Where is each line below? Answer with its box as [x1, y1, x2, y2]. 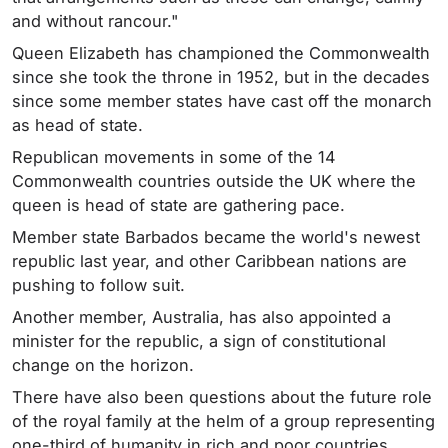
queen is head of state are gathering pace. [12, 195, 345, 215]
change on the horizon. [12, 355, 194, 375]
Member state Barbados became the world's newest [12, 227, 420, 247]
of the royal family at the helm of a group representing [12, 411, 435, 431]
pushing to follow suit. [12, 275, 185, 295]
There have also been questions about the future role [12, 387, 432, 407]
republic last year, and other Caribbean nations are [12, 251, 407, 271]
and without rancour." [12, 11, 179, 31]
